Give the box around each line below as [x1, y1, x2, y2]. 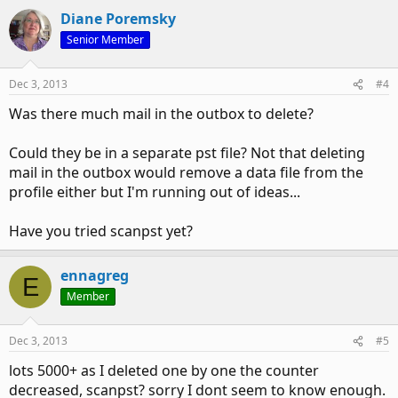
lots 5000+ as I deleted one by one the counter [9, 361, 319, 380]
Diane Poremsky [60, 9, 176, 28]
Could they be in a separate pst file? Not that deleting [9, 143, 365, 163]
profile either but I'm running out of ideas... [9, 182, 300, 202]
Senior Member [67, 32, 144, 47]
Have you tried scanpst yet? [9, 221, 193, 241]
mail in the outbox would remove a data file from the [9, 163, 363, 182]
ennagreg [60, 266, 129, 285]
